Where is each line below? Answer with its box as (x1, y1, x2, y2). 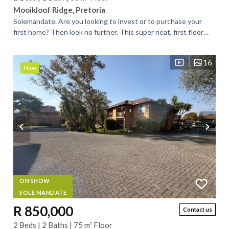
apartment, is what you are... (13, 38, 103, 47)
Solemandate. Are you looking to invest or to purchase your (13, 17, 202, 26)
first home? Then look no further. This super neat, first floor (13, 28, 203, 36)
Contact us (183, 206, 212, 213)
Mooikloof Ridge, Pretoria (13, 5, 105, 14)
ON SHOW (19, 177, 50, 184)
